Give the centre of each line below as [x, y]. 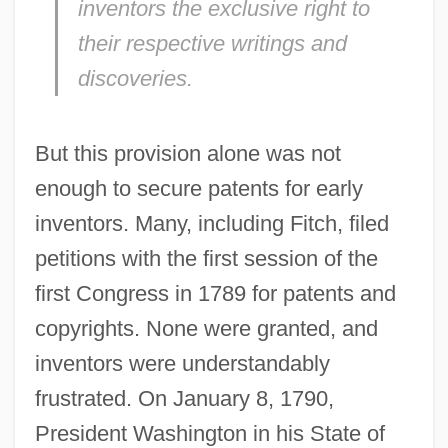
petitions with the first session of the [206, 259]
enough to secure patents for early [198, 189]
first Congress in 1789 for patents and [215, 294]
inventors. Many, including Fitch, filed [211, 224]
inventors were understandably [182, 364]
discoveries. [135, 79]
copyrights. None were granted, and [206, 329]
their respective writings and [212, 44]
